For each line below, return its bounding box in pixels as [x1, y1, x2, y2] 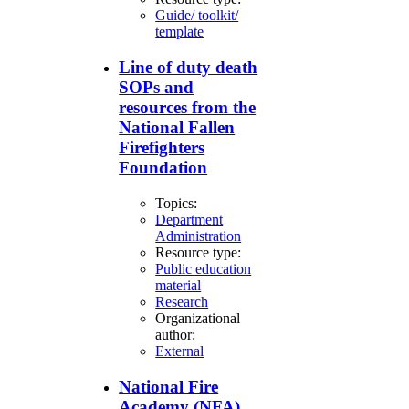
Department [155, 211, 224, 227]
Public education [155, 260, 252, 277]
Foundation [119, 158, 208, 178]
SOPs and [119, 78, 194, 98]
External [155, 342, 204, 359]
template [155, 24, 204, 40]
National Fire [119, 376, 219, 396]
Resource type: [155, 244, 242, 260]
